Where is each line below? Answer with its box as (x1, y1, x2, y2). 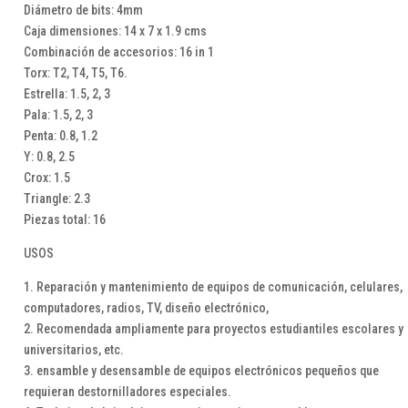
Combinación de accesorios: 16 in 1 (23, 45, 214, 60)
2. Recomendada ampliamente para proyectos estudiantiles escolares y (23, 321, 403, 337)
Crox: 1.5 (23, 170, 70, 186)
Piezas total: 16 (23, 212, 106, 228)
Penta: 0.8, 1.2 (23, 128, 97, 144)
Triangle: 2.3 (23, 191, 90, 207)
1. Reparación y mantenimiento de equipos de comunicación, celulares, (23, 280, 403, 295)
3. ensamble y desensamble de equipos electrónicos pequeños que (23, 363, 379, 379)
